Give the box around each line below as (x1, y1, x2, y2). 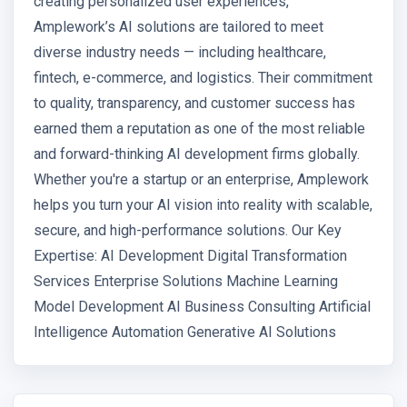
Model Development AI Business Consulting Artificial (34, 298, 371, 316)
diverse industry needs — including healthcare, (34, 44, 326, 62)
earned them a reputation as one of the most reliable (34, 120, 365, 138)
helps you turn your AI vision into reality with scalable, (34, 196, 372, 214)
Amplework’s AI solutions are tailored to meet (34, 18, 323, 36)
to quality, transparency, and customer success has (34, 94, 355, 113)
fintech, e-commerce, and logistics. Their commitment (34, 69, 372, 87)
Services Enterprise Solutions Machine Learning (34, 273, 338, 291)
